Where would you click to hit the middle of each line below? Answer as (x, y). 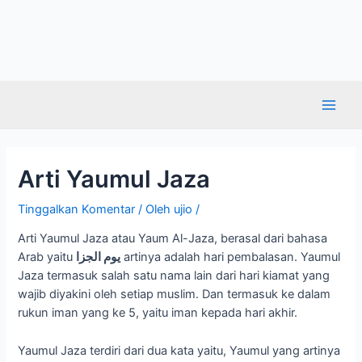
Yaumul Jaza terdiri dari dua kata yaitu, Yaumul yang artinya (179, 350)
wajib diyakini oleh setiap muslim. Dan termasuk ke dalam (175, 295)
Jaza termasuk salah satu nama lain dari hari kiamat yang (174, 276)
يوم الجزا (99, 257)
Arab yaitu (47, 257)
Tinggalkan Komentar (77, 209)
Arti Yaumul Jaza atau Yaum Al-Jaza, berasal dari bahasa (173, 239)
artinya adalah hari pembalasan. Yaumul (231, 257)
